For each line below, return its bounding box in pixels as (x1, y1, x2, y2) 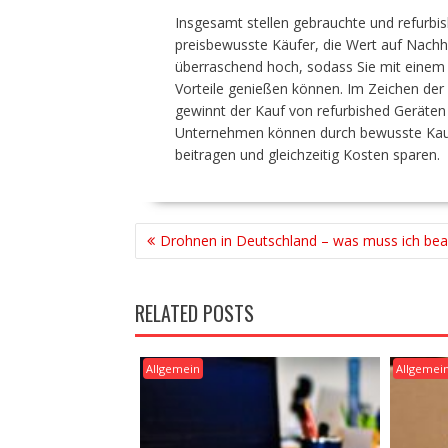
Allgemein (145, 360, 200, 376)
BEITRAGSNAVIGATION (133, 217, 298, 248)
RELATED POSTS (134, 297, 254, 328)
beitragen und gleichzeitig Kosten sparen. (174, 144, 440, 164)
